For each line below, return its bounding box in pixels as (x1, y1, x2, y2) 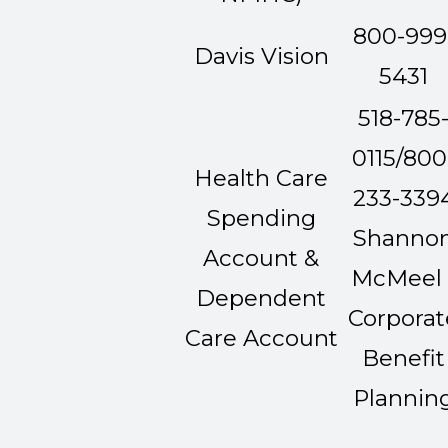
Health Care (194, 164, 328, 193)
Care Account (184, 324, 338, 353)
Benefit (362, 344, 445, 373)
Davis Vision (193, 42, 329, 71)
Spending (206, 204, 316, 233)
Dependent (196, 284, 326, 313)
